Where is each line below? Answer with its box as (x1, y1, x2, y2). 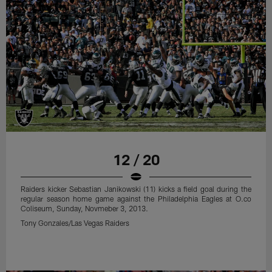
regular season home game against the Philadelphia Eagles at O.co (21, 194, 251, 203)
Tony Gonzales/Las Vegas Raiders (21, 219, 130, 228)
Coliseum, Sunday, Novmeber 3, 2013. (21, 204, 149, 213)
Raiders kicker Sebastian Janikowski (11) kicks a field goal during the (21, 185, 251, 194)
